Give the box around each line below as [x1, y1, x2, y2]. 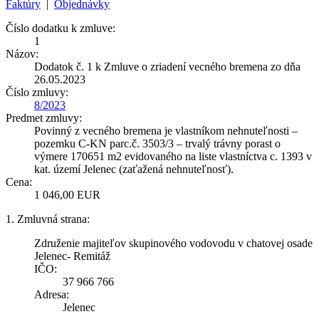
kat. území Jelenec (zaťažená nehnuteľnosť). [34, 162, 234, 175]
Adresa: [34, 288, 69, 300]
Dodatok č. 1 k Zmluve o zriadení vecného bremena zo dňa [34, 60, 300, 73]
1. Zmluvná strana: [6, 212, 90, 225]
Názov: [6, 47, 38, 60]
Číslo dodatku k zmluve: [6, 21, 115, 34]
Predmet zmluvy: [6, 111, 82, 124]
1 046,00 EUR [34, 188, 100, 201]
